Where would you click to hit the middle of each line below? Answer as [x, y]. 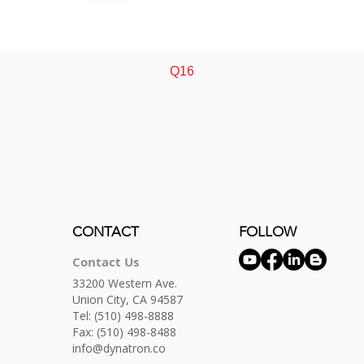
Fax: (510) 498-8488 [124, 332]
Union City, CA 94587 [128, 299]
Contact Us [106, 262]
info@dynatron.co [119, 348]
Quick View [182, 70]
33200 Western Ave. [125, 283]
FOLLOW [268, 232]
